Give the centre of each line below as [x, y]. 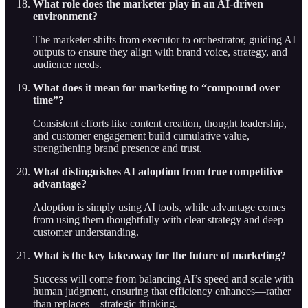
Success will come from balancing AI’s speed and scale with [163, 279]
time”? [48, 100]
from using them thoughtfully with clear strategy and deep [158, 220]
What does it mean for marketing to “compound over [156, 88]
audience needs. [67, 65]
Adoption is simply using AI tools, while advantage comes [159, 208]
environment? [65, 16]
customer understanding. [86, 232]
